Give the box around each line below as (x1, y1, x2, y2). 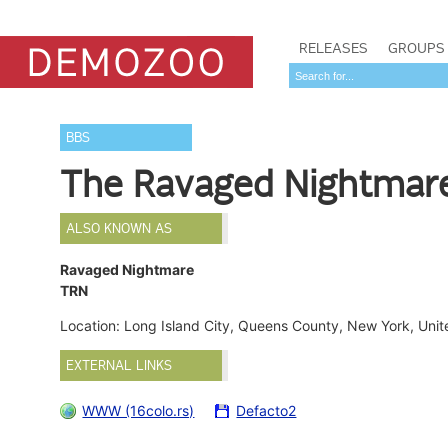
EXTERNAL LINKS (66, 357, 173, 375)
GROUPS (388, 39, 445, 57)
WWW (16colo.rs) (82, 401, 195, 419)
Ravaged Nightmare (60, 261, 195, 279)
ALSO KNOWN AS (66, 220, 173, 237)
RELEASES (299, 39, 368, 57)
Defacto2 (236, 401, 297, 419)
